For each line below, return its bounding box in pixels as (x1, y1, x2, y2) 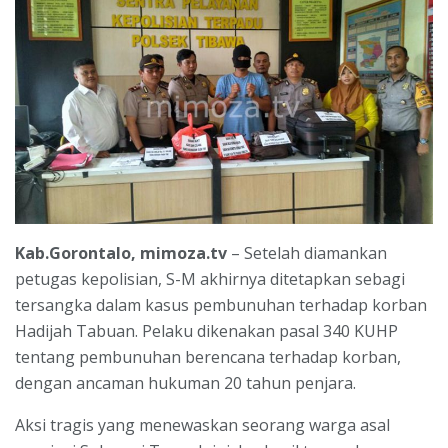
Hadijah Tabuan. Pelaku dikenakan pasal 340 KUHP (15, 319, 398, 342)
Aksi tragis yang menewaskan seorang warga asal (15, 413, 390, 436)
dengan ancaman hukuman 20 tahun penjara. (15, 371, 356, 394)
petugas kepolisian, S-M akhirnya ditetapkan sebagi (15, 267, 405, 290)
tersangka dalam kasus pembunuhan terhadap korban (15, 293, 427, 316)
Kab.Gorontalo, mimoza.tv (15, 241, 227, 264)
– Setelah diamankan (227, 241, 387, 264)
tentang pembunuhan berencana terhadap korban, (15, 345, 401, 368)
